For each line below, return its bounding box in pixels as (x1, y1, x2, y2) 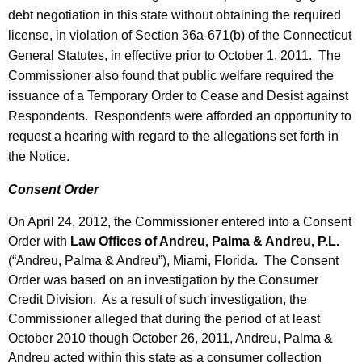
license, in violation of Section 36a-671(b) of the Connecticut (8, 28, 351, 43)
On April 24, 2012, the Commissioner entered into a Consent (8, 215, 351, 229)
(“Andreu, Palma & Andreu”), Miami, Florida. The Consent (8, 254, 339, 268)
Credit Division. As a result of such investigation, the (8, 293, 307, 307)
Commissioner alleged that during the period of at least (8, 312, 320, 326)
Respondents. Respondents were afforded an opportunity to (8, 109, 351, 124)
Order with (8, 234, 70, 249)
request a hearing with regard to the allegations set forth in (8, 129, 339, 144)
